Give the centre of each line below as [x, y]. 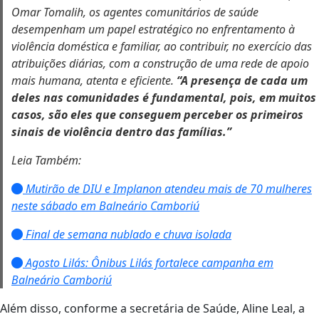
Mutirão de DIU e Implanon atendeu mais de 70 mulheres [167, 189]
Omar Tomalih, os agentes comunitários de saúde [135, 12]
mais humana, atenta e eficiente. [94, 80]
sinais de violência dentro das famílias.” [121, 132]
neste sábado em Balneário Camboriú [105, 206]
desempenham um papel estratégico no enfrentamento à [153, 29]
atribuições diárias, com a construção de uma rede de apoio [160, 63]
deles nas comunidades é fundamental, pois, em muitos [164, 98]
